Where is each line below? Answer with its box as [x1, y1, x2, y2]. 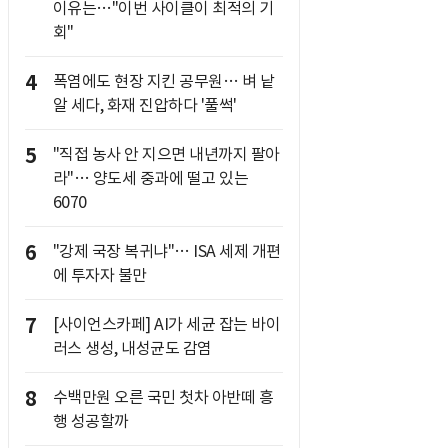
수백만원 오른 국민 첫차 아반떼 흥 [52, 387, 273, 407]
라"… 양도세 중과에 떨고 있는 [52, 168, 248, 188]
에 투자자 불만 [52, 265, 147, 285]
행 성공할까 [52, 411, 129, 431]
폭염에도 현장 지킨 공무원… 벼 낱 [52, 71, 274, 91]
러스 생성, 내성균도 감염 [52, 338, 212, 358]
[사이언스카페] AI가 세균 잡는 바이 [52, 314, 280, 334]
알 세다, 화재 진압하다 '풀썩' [52, 95, 237, 115]
